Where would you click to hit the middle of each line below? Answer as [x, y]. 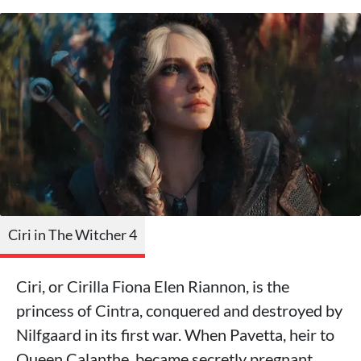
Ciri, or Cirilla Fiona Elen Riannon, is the [153, 286]
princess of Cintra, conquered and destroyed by [179, 310]
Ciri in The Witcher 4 [73, 234]
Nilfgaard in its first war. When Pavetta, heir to [175, 334]
